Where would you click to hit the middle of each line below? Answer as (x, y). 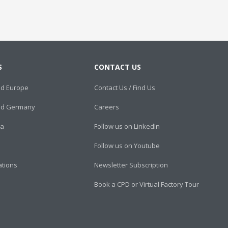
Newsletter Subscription (131, 165)
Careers (107, 107)
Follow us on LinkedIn (127, 126)
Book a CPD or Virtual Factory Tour (147, 184)
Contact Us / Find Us (125, 87)
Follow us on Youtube (127, 145)
